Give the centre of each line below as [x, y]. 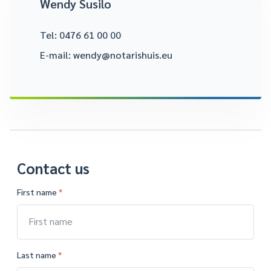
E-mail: [57, 55]
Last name [38, 255]
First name [38, 192]
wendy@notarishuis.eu [123, 55]
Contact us [53, 168]
